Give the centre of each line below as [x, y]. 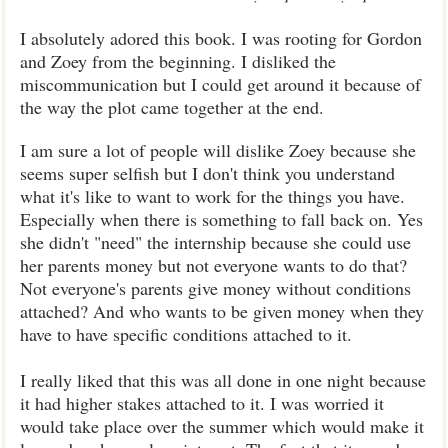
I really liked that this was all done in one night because [223, 380]
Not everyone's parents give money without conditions [215, 288]
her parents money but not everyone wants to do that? [213, 265]
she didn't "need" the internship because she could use [215, 242]
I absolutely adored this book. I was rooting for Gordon [221, 38]
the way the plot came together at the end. [172, 107]
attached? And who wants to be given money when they [222, 311]
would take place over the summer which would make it [222, 426]
